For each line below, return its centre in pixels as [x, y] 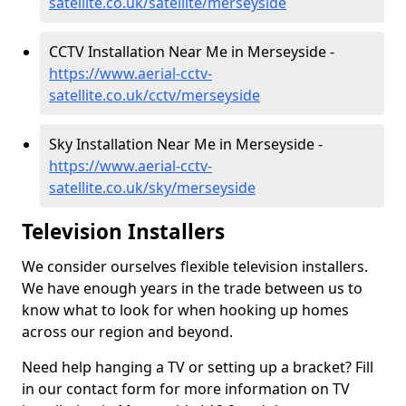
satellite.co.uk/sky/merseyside [152, 188]
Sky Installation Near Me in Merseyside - [186, 144]
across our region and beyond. [127, 332]
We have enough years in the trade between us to [192, 288]
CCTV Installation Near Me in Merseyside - [192, 52]
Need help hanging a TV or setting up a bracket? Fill [198, 367]
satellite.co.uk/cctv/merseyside [155, 95]
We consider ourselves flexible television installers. [195, 266]
